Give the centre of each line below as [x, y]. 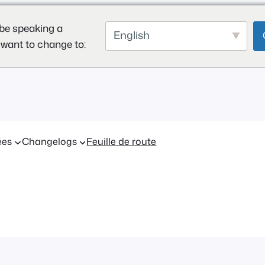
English [131, 35]
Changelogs [49, 141]
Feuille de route [122, 141]
